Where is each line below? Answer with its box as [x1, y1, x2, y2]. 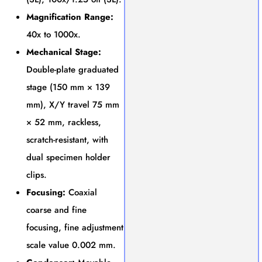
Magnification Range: [26, 10, 113, 23]
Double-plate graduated [26, 63, 119, 76]
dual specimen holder [26, 150, 111, 164]
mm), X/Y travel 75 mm [26, 98, 119, 111]
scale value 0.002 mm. [26, 238, 116, 251]
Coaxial [65, 185, 97, 199]
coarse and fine [26, 203, 87, 216]
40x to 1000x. [26, 27, 81, 41]
